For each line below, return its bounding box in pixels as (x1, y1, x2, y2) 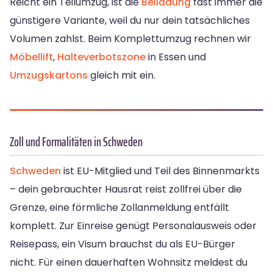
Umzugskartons (10, 68, 88, 83)
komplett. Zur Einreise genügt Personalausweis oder (10, 219, 257, 233)
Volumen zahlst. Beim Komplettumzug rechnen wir (10, 32, 251, 46)
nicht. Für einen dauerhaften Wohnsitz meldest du (10, 255, 247, 270)
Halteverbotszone (57, 50, 146, 65)
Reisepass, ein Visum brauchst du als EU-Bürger (10, 237, 235, 252)
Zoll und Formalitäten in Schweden (10, 132, 143, 152)
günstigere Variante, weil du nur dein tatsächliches (10, 13, 250, 28)
